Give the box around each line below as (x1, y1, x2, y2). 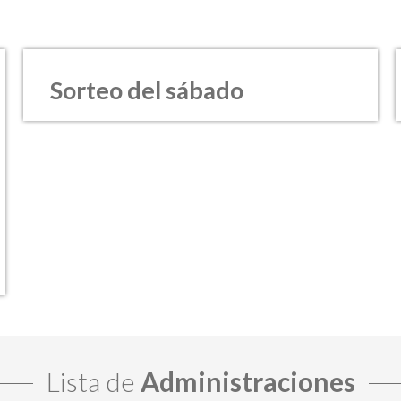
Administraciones (140, 364, 355, 397)
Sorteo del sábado (49, 74, 243, 105)
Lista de (46, 364, 141, 397)
